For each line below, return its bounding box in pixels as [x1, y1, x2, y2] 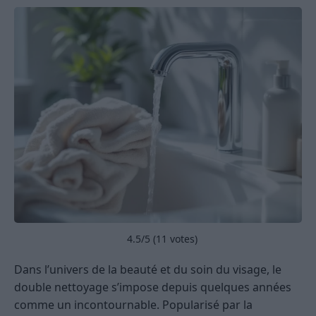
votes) [167, 232, 197, 246]
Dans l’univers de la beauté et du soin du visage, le [14, 262, 281, 278]
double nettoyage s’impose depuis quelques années [14, 279, 291, 296]
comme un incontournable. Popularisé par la [14, 297, 253, 313]
